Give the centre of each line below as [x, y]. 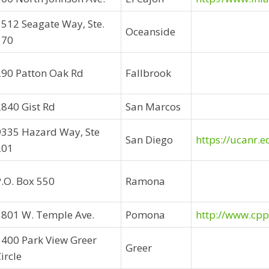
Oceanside [150, 32]
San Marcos [153, 107]
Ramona [145, 181]
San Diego [149, 140]
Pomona [145, 215]
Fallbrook [148, 73]
